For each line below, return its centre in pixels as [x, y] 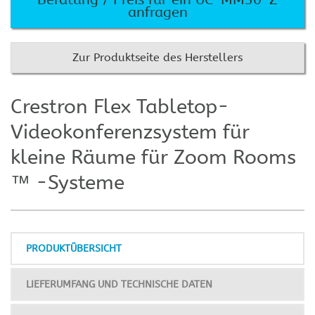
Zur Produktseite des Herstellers [157, 58]
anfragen [157, 13]
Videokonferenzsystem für [130, 132]
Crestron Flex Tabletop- [120, 107]
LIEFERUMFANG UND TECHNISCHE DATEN [119, 285]
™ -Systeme [67, 183]
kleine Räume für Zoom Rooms [153, 157]
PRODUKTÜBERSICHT [74, 249]
